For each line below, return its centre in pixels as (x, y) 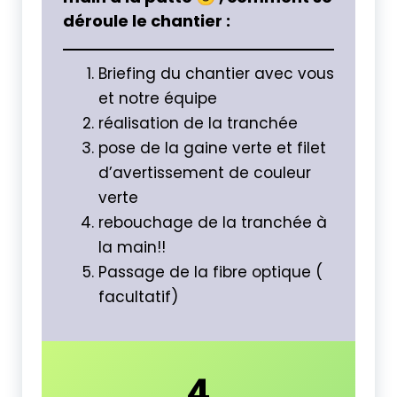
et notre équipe (158, 98)
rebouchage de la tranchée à (213, 222)
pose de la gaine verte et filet (212, 148)
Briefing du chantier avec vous (216, 74)
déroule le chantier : (147, 21)
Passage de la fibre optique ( (210, 272)
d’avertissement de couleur (205, 173)
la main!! (132, 247)
